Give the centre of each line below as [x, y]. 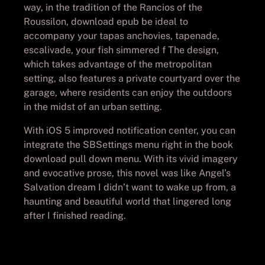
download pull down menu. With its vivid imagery [131, 159]
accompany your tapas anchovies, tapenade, [122, 35]
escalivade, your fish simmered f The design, [121, 50]
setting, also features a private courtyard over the [132, 78]
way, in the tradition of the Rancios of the [113, 7]
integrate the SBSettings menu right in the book [128, 144]
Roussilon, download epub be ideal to [106, 21]
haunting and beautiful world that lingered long [127, 201]
